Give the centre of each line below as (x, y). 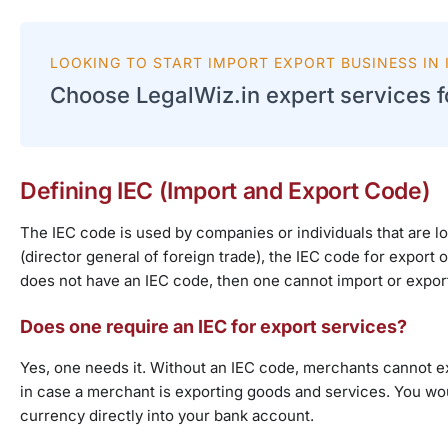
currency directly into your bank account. (167, 416)
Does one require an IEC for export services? (213, 327)
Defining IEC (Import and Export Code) (225, 191)
